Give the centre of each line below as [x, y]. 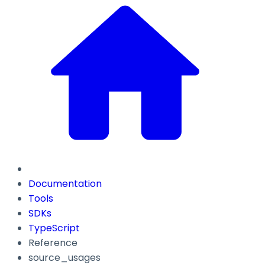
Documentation [65, 184]
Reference [53, 243]
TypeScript [54, 228]
